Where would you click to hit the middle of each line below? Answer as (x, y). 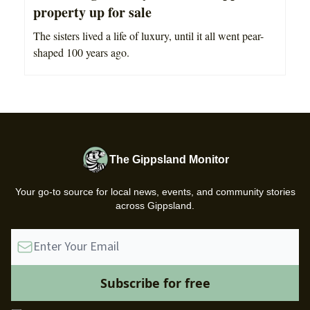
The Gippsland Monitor (169, 160)
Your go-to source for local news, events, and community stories (155, 192)
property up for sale (92, 12)
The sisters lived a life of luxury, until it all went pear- (148, 36)
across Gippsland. (155, 206)
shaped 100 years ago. (81, 53)
